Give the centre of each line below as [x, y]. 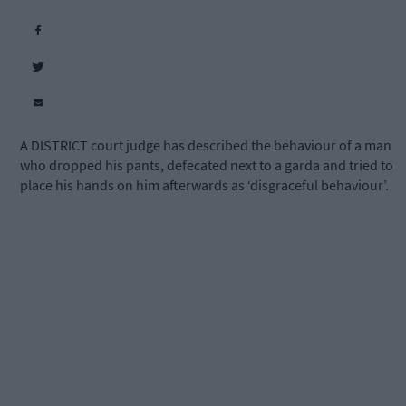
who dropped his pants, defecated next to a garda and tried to [207, 165]
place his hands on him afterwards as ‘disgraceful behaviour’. [204, 185]
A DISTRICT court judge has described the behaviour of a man [206, 145]
